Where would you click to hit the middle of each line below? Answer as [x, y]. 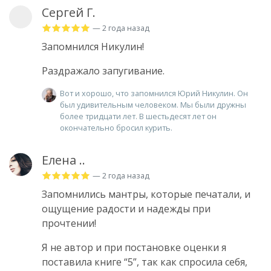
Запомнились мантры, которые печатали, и [146, 194]
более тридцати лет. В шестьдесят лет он [138, 116]
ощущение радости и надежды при [126, 208]
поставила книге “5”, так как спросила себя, [145, 262]
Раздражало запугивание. [103, 70]
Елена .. [64, 160]
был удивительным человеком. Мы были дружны [153, 104]
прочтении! [69, 223]
